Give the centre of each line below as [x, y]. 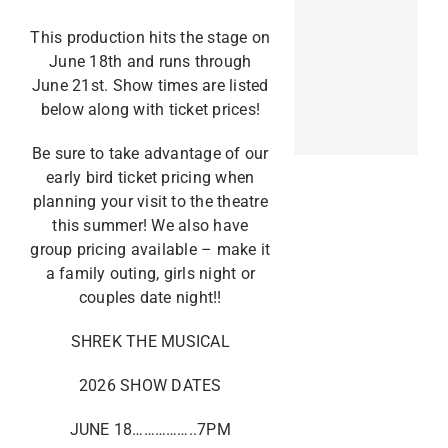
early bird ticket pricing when [150, 177]
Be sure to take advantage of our [150, 153]
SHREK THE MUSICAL [150, 341]
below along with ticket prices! [150, 109]
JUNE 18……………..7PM [150, 429]
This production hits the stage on [150, 37]
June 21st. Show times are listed [150, 85]
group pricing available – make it [150, 249]
